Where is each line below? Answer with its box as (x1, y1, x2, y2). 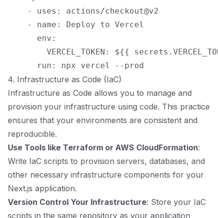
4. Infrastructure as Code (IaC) (8, 74, 122, 84)
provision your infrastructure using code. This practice (8, 102, 210, 111)
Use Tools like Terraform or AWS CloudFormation (8, 143, 198, 152)
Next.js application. (8, 183, 77, 193)
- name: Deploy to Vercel (8, 20, 144, 29)
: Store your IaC (146, 197, 206, 207)
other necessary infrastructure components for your (8, 170, 204, 180)
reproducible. (8, 129, 57, 139)
